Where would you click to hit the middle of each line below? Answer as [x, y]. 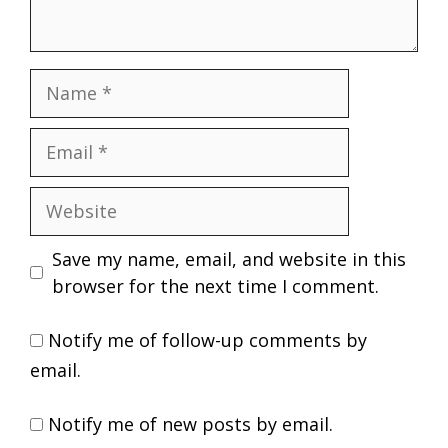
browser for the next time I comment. [215, 285]
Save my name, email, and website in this [229, 258]
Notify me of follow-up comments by [207, 339]
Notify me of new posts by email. [190, 423]
